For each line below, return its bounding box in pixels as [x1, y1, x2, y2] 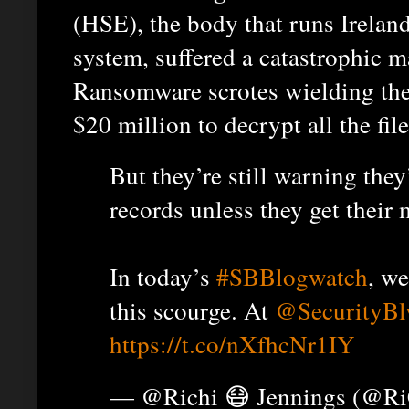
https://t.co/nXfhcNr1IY [110, 327, 355, 362]
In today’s [110, 259, 216, 294]
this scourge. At [110, 293, 275, 328]
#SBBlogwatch [216, 259, 368, 294]
